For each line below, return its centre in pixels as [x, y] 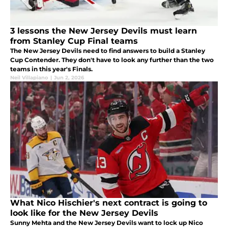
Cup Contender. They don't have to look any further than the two [112, 60]
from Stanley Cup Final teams [74, 41]
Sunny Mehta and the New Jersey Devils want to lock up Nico [107, 222]
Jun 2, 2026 [69, 77]
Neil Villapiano [29, 77]
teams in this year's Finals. [51, 69]
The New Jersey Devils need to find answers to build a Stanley [108, 50]
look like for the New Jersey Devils [84, 213]
